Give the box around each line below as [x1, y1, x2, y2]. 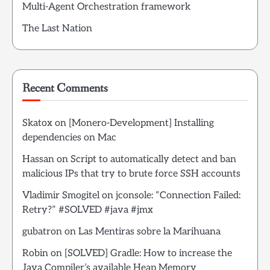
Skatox [22, 118, 52, 129]
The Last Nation [22, 23, 92, 34]
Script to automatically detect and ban [71, 154, 236, 165]
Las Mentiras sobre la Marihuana [78, 226, 221, 237]
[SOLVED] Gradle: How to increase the [64, 248, 232, 259]
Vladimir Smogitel [22, 190, 99, 201]
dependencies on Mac [22, 132, 116, 143]
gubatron [22, 226, 62, 237]
